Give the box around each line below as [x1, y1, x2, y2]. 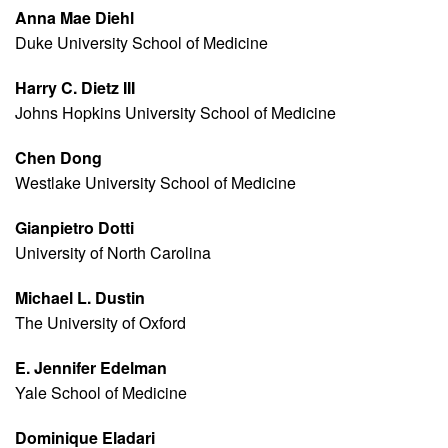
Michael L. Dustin [15, 286, 145, 310]
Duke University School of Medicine [15, 31, 268, 55]
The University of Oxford [15, 311, 186, 335]
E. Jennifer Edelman [15, 356, 167, 380]
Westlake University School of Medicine [15, 171, 296, 195]
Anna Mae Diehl [15, 6, 134, 30]
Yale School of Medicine [15, 381, 187, 405]
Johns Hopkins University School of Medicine [15, 101, 336, 125]
